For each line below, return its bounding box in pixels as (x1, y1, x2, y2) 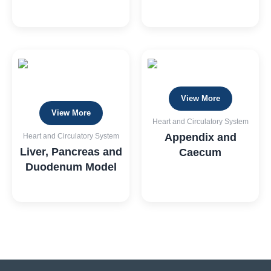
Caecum (179, 146, 221, 158)
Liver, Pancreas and (19, 145, 122, 158)
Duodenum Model (25, 160, 117, 173)
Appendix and (164, 131, 237, 143)
